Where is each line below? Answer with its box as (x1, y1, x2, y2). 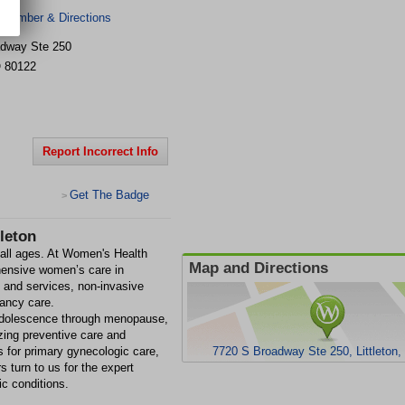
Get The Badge (70, 188, 149, 202)
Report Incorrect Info (42, 145, 158, 158)
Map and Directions (189, 259, 328, 277)
